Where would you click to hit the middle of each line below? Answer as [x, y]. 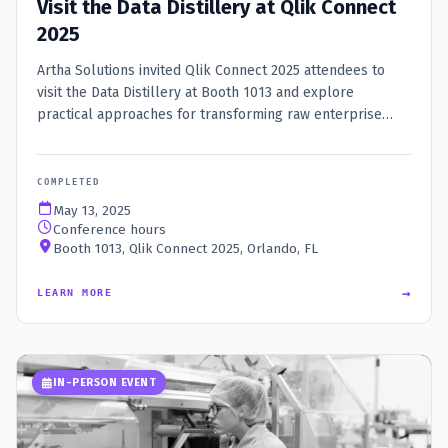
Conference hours [109, 230]
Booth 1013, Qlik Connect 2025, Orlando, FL [185, 249]
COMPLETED [68, 182]
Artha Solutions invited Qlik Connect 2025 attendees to [211, 71]
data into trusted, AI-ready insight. [145, 137]
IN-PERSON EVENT [104, 383]
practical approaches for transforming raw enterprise [209, 115]
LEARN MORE [74, 293]
